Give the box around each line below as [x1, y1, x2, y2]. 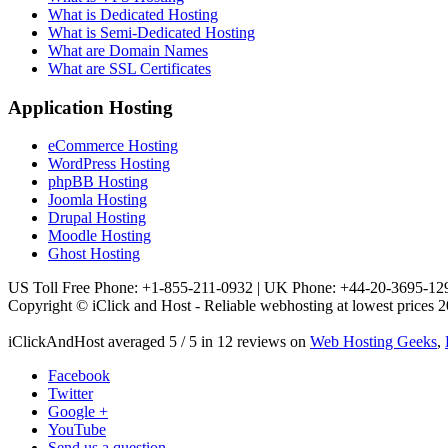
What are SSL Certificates [48, 59, 211, 77]
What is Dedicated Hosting [48, 5, 218, 23]
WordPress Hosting [48, 155, 170, 173]
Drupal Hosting [48, 209, 146, 227]
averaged [108, 333, 169, 351]
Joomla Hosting [48, 191, 147, 209]
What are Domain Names [48, 41, 208, 59]
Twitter [48, 385, 93, 403]
